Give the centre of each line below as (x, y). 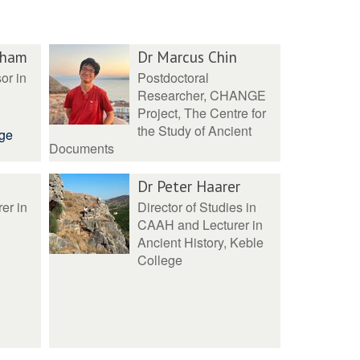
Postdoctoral (174, 78)
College (160, 260)
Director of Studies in (197, 207)
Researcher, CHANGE (202, 95)
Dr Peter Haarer (189, 186)
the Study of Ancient (195, 131)
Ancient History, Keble (201, 242)
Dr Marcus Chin (188, 57)
